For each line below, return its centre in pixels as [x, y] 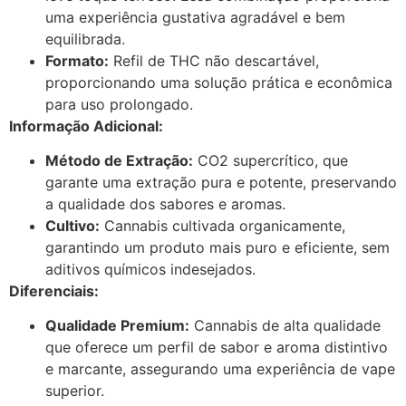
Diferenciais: [54, 291]
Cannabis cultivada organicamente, [222, 226]
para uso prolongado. [119, 104]
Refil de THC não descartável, [214, 60]
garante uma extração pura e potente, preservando [221, 182]
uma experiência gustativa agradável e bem [195, 17]
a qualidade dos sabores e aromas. [165, 204]
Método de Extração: [119, 160]
